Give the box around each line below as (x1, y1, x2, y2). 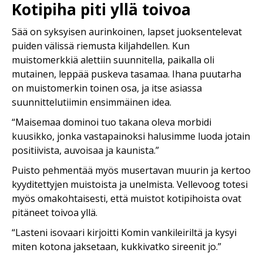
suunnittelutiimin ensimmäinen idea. (12, 96, 171, 109)
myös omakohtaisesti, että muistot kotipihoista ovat (12, 192, 241, 205)
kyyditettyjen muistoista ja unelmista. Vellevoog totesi (12, 178, 248, 191)
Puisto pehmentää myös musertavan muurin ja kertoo (12, 164, 251, 177)
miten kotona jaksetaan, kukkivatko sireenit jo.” (12, 240, 221, 254)
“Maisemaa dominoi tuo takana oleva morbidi (12, 116, 211, 129)
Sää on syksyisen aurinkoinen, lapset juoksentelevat (12, 25, 242, 39)
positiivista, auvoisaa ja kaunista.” (12, 144, 159, 157)
